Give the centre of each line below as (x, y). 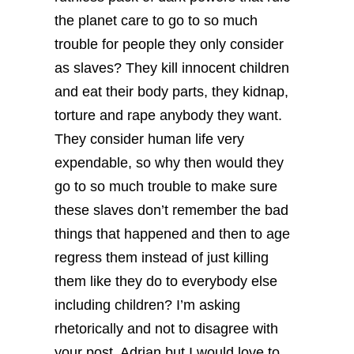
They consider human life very (150, 139)
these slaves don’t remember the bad (172, 210)
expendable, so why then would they (169, 162)
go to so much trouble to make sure (166, 186)
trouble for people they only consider (169, 44)
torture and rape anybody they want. (169, 115)
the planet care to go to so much (156, 20)
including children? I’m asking (148, 305)
